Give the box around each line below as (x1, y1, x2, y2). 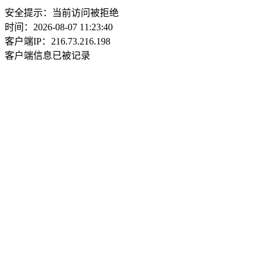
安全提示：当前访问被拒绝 (5, 8, 119, 18)
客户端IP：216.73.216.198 (5, 36, 110, 46)
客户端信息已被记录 (5, 50, 90, 61)
